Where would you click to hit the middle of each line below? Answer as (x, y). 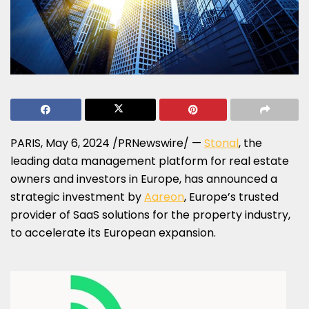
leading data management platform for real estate (150, 161)
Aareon (164, 197)
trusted (257, 197)
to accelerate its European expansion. (113, 232)
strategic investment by (77, 197)
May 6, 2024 (78, 143)
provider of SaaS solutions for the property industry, (150, 215)
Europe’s (212, 197)
